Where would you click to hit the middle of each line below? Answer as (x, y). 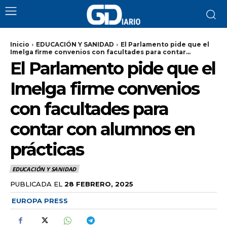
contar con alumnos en (102, 129)
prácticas (47, 149)
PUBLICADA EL (36, 184)
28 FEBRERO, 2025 (99, 184)
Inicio (20, 44)
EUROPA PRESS (40, 200)
